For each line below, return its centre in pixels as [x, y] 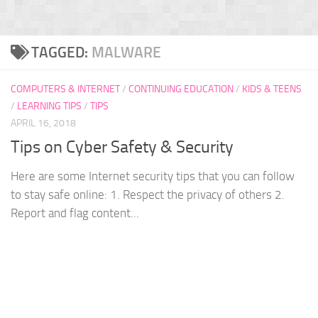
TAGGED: [61, 52]
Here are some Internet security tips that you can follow [153, 176]
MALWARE [126, 52]
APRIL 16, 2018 [43, 123]
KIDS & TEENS [272, 89]
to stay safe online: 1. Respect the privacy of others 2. [148, 195]
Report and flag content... [75, 213]
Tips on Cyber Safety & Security [122, 147]
